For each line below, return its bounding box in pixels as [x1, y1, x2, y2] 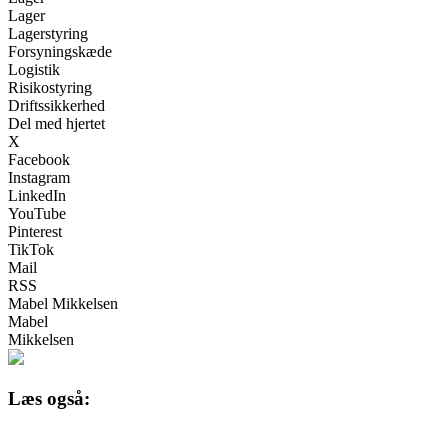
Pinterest [8, 222, 62, 240]
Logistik [8, 60, 60, 78]
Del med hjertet [8, 114, 105, 132]
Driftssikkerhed [8, 96, 105, 114]
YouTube [8, 204, 66, 222]
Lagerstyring [8, 24, 88, 42]
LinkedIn [8, 186, 66, 204]
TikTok [8, 240, 54, 258]
